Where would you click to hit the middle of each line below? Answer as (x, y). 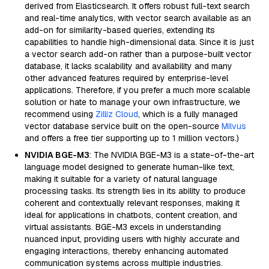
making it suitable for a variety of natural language (121, 179)
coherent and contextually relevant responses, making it (132, 203)
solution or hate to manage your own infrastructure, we (132, 102)
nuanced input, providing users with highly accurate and (132, 239)
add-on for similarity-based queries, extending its (120, 30)
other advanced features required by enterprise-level (126, 78)
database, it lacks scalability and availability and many (128, 66)
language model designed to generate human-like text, (129, 167)
